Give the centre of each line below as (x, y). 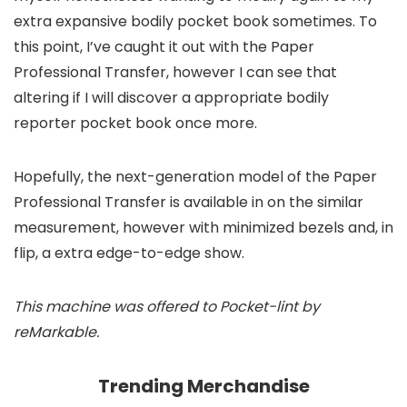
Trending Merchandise (203, 386)
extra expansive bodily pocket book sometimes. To (195, 21)
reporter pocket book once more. (135, 123)
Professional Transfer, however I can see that (175, 72)
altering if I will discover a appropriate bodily (171, 97)
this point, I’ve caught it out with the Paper (164, 46)
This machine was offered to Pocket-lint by (167, 306)
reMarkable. (56, 332)
